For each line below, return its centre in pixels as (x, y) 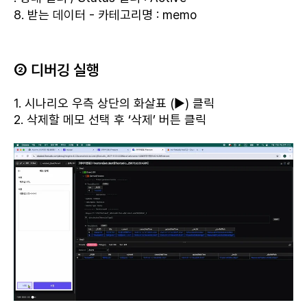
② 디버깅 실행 (57, 70)
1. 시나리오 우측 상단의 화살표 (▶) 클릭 (114, 103)
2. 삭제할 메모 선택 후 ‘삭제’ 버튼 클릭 (110, 119)
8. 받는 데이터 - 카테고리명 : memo (105, 15)
